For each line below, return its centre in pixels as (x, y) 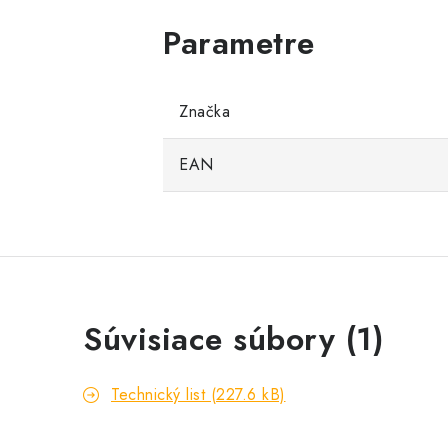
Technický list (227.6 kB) (198, 395)
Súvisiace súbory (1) (233, 339)
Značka (204, 112)
